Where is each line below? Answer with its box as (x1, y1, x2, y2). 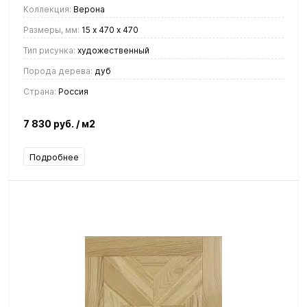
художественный (75, 45, 149, 56)
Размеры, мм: (23, 24, 79, 35)
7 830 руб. (23, 117, 76, 130)
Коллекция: (23, 3, 71, 14)
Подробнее (29, 151, 79, 162)
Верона (71, 3, 105, 14)
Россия (56, 86, 88, 97)
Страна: (23, 86, 56, 97)
